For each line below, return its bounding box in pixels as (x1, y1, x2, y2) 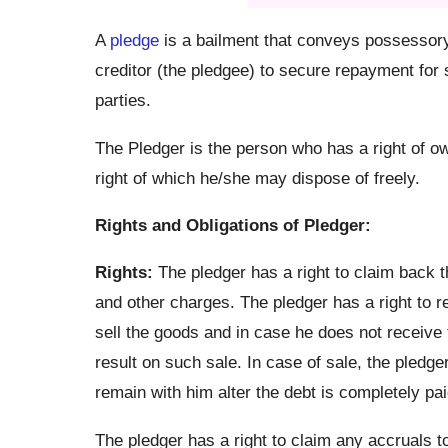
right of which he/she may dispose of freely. (94, 167, 420, 188)
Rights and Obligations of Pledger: (94, 214, 371, 235)
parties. (94, 90, 151, 111)
